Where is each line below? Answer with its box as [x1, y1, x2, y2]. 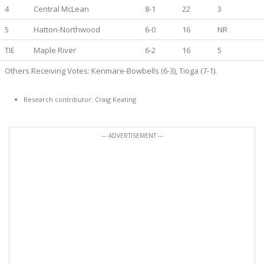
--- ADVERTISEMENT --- [101, 131, 163, 140]
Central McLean [34, 4, 89, 14]
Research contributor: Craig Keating [24, 95, 136, 104]
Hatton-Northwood [34, 24, 100, 35]
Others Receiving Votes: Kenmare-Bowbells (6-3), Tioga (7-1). [5, 65, 217, 76]
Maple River [34, 45, 76, 55]
